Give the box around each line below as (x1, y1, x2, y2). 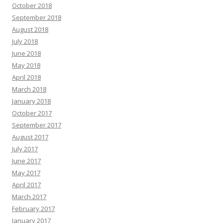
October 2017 (12, 109, 52, 117)
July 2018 (12, 37, 38, 46)
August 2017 (12, 132, 48, 141)
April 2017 (12, 180, 41, 189)
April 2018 (12, 73, 41, 82)
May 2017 (12, 168, 40, 177)
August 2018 (12, 25, 48, 34)
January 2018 (12, 97, 51, 106)
